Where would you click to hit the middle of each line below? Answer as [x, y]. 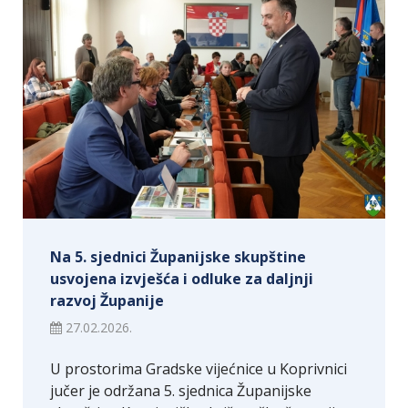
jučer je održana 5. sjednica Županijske [181, 391]
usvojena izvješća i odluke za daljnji [182, 279]
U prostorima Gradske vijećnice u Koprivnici [199, 369]
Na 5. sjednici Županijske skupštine [178, 257]
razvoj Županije [107, 301]
